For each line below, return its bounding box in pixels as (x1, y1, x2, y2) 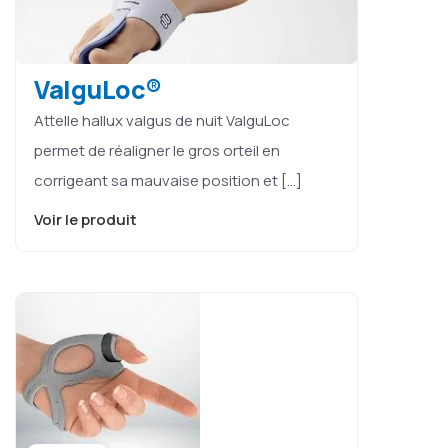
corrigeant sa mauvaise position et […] (34, 169, 302, 191)
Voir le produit (34, 208, 140, 230)
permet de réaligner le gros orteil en (34, 139, 280, 161)
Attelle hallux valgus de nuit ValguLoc (34, 109, 290, 131)
